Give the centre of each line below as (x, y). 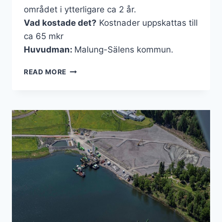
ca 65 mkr (44, 36)
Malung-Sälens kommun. (124, 50)
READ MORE (45, 72)
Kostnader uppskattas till (147, 23)
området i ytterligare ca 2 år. (80, 10)
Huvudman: (49, 50)
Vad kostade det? (60, 23)
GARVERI (82, 80)
